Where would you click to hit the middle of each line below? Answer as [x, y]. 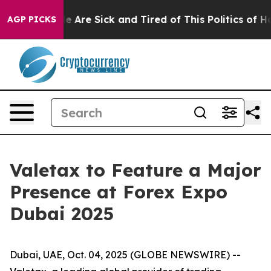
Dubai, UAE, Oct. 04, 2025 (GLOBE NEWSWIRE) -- [125, 255]
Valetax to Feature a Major [135, 170]
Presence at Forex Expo [119, 192]
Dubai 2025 [62, 214]
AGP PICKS [32, 19]
